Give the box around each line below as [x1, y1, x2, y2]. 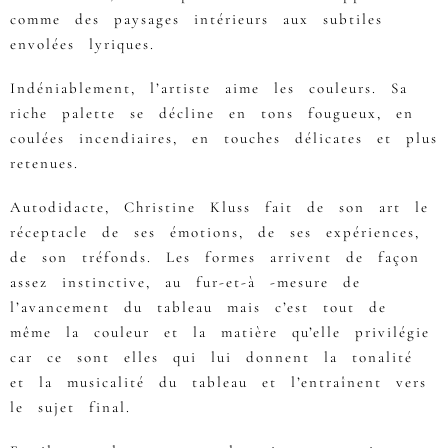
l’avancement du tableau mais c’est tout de [10, 297, 387, 316]
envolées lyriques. [10, 34, 155, 53]
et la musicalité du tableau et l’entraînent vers [10, 372, 427, 391]
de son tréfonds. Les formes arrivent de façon [10, 247, 420, 266]
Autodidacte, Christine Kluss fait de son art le [10, 197, 429, 216]
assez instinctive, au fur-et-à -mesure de [10, 272, 361, 291]
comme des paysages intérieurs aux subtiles [10, 9, 383, 28]
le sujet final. [10, 397, 131, 416]
